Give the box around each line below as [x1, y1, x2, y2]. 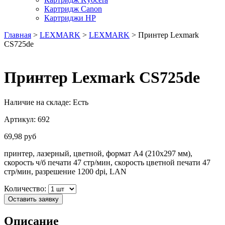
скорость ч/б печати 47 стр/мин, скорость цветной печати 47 [4, 158, 210, 167]
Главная [4, 31, 31, 39]
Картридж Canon [44, 5, 102, 13]
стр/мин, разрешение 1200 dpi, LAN [4, 167, 127, 176]
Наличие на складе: [4, 97, 73, 106]
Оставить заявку [8, 195, 59, 203]
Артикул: [4, 115, 38, 124]
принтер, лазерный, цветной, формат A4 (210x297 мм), [4, 149, 192, 158]
